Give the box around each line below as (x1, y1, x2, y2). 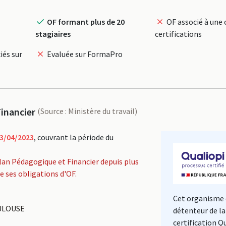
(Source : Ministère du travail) (37, 106, 137, 116)
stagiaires (35, 29, 71, 39)
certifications (155, 29, 202, 39)
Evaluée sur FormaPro (45, 49, 123, 59)
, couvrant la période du (33, 132, 114, 142)
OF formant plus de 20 (45, 17, 125, 27)
